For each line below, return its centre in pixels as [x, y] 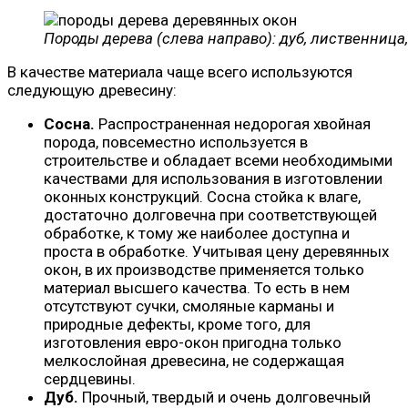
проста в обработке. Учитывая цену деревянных [216, 252]
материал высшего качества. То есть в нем [197, 288]
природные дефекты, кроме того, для [177, 325]
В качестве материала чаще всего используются [180, 72]
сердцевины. [90, 379]
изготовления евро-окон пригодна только [193, 343]
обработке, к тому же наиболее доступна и [197, 234]
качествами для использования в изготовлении [213, 179]
